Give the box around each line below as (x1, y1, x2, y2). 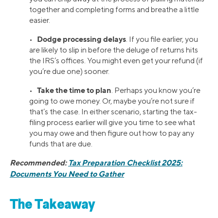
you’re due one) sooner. (29, 67, 109, 76)
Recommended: (10, 158, 68, 168)
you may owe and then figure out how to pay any (29, 128, 194, 138)
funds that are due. (29, 139, 92, 149)
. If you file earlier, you (126, 35, 198, 44)
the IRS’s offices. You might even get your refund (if (29, 56, 203, 66)
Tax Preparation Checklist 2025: (68, 158, 182, 168)
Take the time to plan (37, 85, 111, 95)
